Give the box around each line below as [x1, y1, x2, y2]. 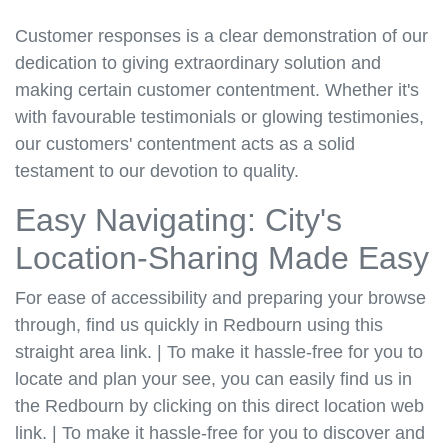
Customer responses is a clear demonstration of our [15, 26, 428, 47]
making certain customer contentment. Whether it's [15, 80, 419, 101]
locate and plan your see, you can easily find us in [15, 369, 412, 390]
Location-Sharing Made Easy [15, 240, 429, 277]
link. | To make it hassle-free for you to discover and [15, 423, 425, 444]
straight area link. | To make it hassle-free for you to [15, 342, 423, 363]
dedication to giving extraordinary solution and [15, 53, 381, 74]
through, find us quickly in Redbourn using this [15, 315, 383, 336]
